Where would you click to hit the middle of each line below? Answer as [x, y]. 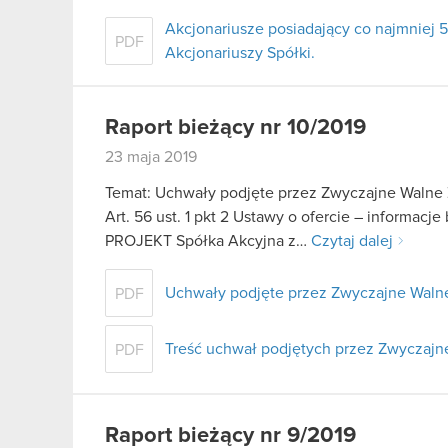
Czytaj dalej [352, 240]
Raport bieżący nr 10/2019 [235, 127]
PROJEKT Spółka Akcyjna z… [208, 240]
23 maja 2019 [151, 156]
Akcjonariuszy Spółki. [240, 52]
